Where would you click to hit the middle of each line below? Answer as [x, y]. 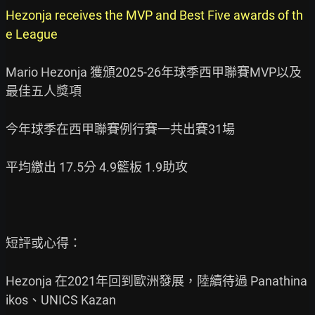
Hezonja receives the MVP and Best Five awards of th [154, 15]
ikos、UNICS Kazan [61, 300]
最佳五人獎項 [44, 91]
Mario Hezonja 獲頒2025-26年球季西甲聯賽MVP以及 [154, 72]
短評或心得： [44, 243]
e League [32, 34]
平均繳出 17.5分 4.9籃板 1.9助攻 [97, 167]
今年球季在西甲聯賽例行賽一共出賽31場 [120, 129]
